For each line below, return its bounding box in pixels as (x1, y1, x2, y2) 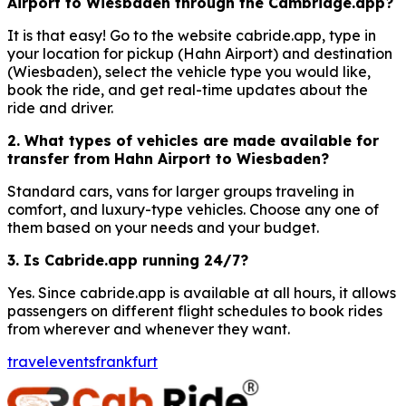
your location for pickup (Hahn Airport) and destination (7, 43, 392, 63)
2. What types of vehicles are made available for (7, 130, 379, 150)
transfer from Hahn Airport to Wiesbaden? (7, 149, 329, 168)
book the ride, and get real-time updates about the (7, 80, 368, 99)
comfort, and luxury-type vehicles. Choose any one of (7, 199, 379, 218)
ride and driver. (7, 98, 113, 117)
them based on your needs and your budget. (7, 217, 319, 237)
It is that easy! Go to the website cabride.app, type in (7, 25, 376, 44)
